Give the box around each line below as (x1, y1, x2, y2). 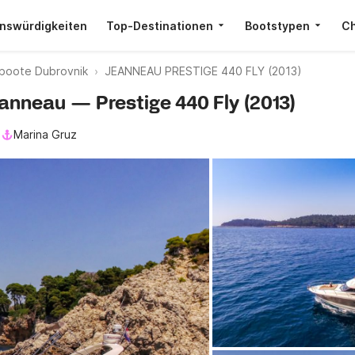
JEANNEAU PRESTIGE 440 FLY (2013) (105, 64, 302, 78)
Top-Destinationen (106, 18, 213, 32)
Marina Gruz (13, 128, 77, 141)
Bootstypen (245, 18, 310, 32)
